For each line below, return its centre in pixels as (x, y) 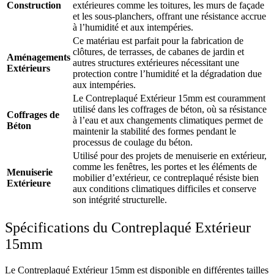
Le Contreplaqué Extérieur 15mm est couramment (169, 98)
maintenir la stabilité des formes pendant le (154, 131)
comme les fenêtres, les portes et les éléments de (165, 166)
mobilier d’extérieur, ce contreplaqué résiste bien (166, 177)
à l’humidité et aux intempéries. (133, 27)
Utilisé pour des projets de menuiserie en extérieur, (170, 155)
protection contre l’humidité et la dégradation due (167, 73)
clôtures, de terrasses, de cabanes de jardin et (158, 51)
